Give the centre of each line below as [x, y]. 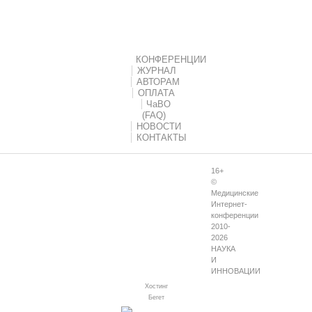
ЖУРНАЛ [156, 71]
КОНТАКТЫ [161, 138]
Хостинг [156, 286]
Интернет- [229, 204]
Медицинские [235, 193]
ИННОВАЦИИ [236, 271]
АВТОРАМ [158, 82]
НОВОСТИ [158, 127]
